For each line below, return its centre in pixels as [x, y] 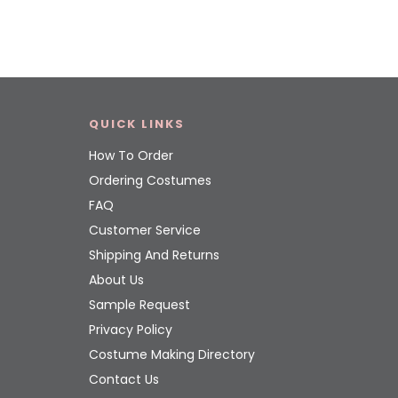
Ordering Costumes [150, 181]
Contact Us [124, 380]
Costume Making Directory [172, 355]
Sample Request [139, 305]
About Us [116, 280]
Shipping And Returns [154, 255]
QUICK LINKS [137, 123]
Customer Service [145, 231]
